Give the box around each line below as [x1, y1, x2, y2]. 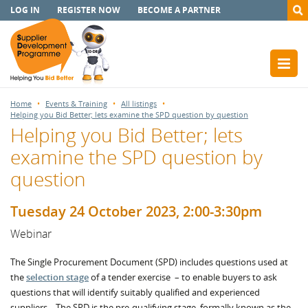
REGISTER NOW [57, 4, 120, 16]
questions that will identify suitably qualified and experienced [10, 286, 260, 298]
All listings [121, 98, 157, 109]
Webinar [10, 226, 52, 241]
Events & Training [45, 98, 107, 109]
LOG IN [10, 4, 40, 16]
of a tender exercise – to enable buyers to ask [89, 271, 277, 283]
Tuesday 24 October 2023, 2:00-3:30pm [10, 202, 262, 221]
